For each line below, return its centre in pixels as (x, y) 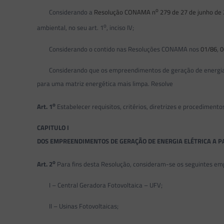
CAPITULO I (53, 127)
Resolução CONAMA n (125, 12)
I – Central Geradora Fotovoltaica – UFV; (100, 185)
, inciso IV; (120, 28)
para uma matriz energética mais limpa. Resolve (105, 83)
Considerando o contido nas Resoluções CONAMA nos (119, 49)
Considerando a (66, 12)
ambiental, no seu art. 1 (70, 28)
